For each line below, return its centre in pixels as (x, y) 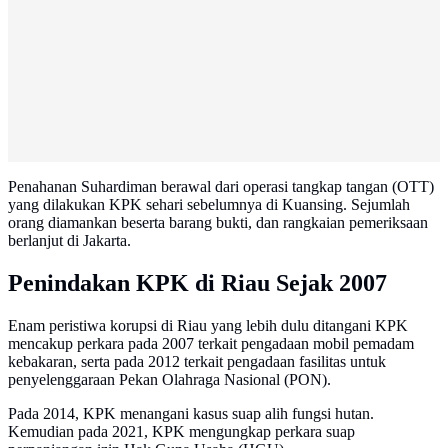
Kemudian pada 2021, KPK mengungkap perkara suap (181, 432)
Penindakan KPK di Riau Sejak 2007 (197, 283)
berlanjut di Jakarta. (69, 241)
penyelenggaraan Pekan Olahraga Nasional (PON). (169, 380)
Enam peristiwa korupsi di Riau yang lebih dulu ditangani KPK (208, 326)
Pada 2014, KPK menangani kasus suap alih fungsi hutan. (191, 414)
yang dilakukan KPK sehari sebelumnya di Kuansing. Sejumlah (209, 205)
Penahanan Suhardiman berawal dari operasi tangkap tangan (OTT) (221, 187)
